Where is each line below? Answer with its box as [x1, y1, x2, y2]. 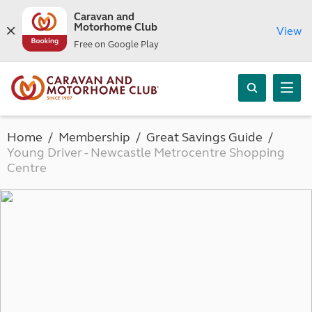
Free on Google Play [73, 39, 159, 50]
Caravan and [73, 10, 134, 23]
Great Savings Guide [146, 130, 263, 145]
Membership [58, 130, 130, 145]
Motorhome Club [73, 21, 157, 33]
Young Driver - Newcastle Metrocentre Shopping [7, 145, 285, 160]
